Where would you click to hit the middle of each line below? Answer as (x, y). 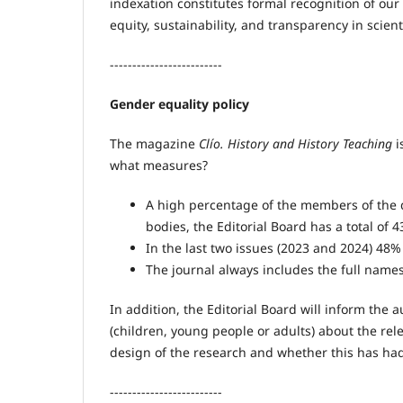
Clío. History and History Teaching (296, 144)
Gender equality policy (179, 104)
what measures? (159, 166)
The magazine (154, 144)
